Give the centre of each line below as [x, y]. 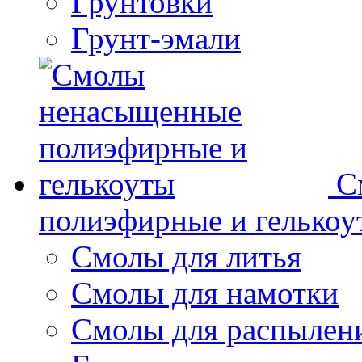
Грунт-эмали [156, 39]
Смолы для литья [186, 257]
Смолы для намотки [205, 293]
